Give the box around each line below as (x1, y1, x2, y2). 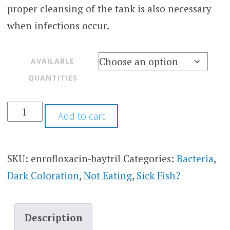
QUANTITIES (28, 73, 78, 83)
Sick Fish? (136, 169, 180, 182)
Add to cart (57, 110, 105, 123)
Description (24, 210, 82, 224)
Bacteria (176, 152, 214, 165)
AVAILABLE (31, 56, 75, 66)
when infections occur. (7, 18, 109, 32)
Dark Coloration (7, 169, 79, 182)
